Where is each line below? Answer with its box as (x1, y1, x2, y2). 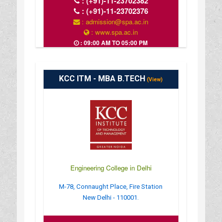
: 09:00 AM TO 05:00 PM (79, 38, 148, 47)
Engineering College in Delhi (70, 163, 152, 172)
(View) (145, 76, 163, 83)
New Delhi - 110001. (83, 193, 139, 201)
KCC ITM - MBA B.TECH (59, 73, 146, 83)
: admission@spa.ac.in (80, 16, 149, 26)
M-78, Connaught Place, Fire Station (59, 182, 163, 190)
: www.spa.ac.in (89, 27, 138, 37)
